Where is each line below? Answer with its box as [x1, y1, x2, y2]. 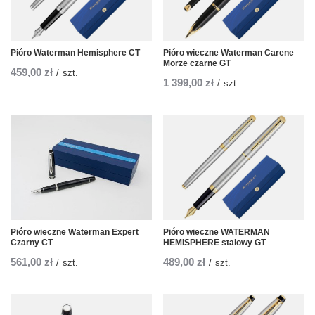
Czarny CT [11, 238, 53, 248]
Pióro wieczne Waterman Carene [163, 48, 294, 58]
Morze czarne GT [163, 58, 231, 69]
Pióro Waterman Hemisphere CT [11, 48, 140, 58]
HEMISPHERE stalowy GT [163, 238, 266, 248]
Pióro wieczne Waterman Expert [11, 227, 139, 238]
